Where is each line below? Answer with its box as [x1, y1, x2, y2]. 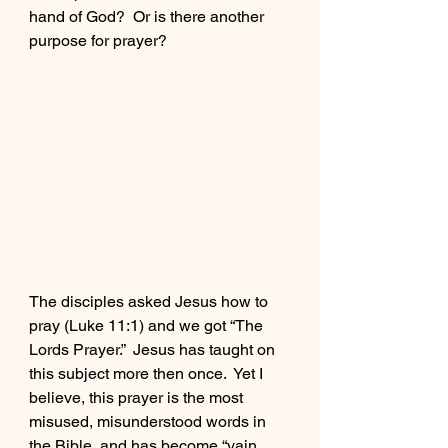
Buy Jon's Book [211, 27, 226, 49]
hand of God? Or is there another [29, 7, 268, 26]
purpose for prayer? [29, 31, 167, 50]
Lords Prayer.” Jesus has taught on [29, 340, 279, 360]
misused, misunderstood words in [29, 412, 270, 432]
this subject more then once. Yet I [29, 364, 267, 384]
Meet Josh [110, 199, 210, 221]
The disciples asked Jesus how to [29, 292, 272, 312]
